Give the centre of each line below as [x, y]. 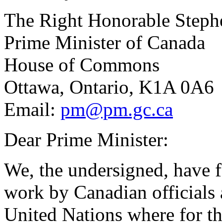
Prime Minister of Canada [105, 42]
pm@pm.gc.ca [117, 109]
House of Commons [82, 64]
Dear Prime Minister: [86, 139]
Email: [32, 109]
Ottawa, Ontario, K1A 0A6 [109, 87]
